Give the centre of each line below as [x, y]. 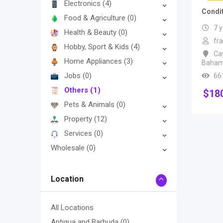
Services [79, 134]
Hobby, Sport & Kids [98, 47]
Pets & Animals [90, 105]
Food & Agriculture [96, 18]
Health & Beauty [91, 33]
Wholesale [69, 148]
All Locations [72, 208]
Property [79, 119]
